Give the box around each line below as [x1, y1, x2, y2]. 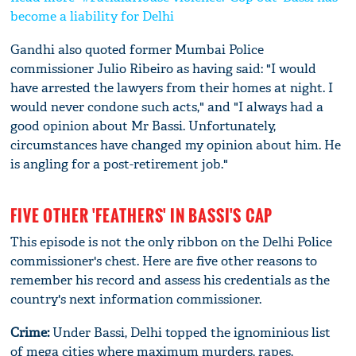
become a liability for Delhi [10, 7, 175, 25]
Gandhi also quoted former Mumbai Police [10, 41, 265, 58]
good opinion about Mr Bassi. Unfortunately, [10, 117, 277, 134]
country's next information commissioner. [10, 290, 262, 308]
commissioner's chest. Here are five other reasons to [10, 252, 318, 269]
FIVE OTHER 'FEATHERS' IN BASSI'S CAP [10, 203, 273, 227]
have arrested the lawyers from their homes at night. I [10, 79, 334, 96]
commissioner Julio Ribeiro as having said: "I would [10, 60, 317, 77]
